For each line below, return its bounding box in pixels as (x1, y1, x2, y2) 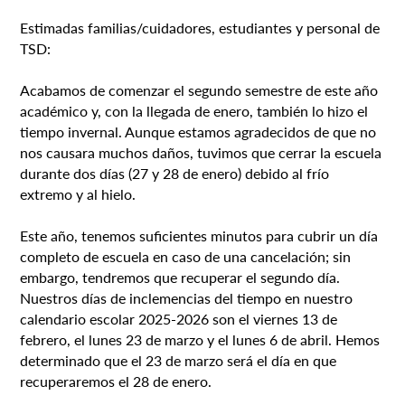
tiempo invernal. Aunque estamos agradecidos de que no (20, 120, 377, 142)
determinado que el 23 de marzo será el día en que (20, 349, 337, 371)
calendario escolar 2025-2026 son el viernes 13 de (20, 307, 338, 329)
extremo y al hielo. (20, 183, 137, 204)
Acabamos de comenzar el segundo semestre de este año (20, 79, 379, 100)
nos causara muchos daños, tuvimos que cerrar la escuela (20, 141, 382, 163)
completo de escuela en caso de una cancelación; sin (20, 245, 352, 267)
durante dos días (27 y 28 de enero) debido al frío (20, 162, 330, 184)
